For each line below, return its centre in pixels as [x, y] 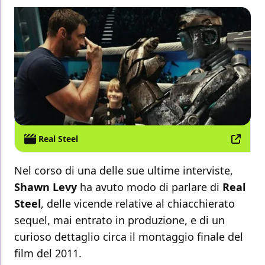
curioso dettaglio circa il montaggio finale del [129, 237]
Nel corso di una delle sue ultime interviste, [124, 171]
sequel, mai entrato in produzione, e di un [119, 220]
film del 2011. [48, 253]
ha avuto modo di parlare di [150, 187]
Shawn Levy [46, 187]
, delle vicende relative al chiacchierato [138, 204]
